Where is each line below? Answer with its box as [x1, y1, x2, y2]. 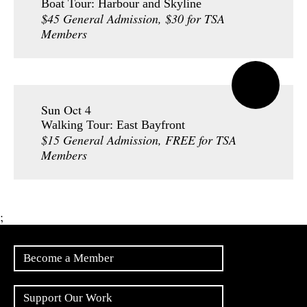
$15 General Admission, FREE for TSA [41, 132, 236, 148]
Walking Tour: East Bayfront [41, 118, 185, 132]
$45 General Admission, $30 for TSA [41, 10, 225, 27]
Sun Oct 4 [41, 101, 91, 118]
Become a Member [23, 251, 114, 265]
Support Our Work [23, 291, 112, 304]
